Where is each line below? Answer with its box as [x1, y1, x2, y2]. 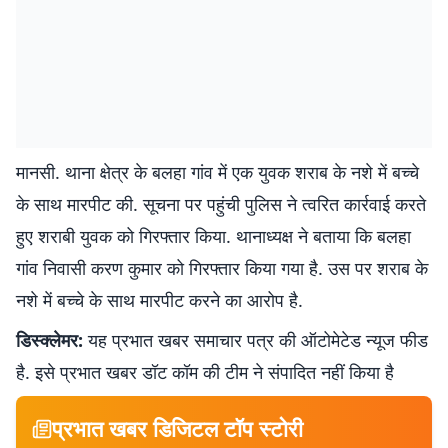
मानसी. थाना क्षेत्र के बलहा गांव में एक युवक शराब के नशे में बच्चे [16, 160, 419, 184]
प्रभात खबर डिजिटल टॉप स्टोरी [52, 413, 303, 443]
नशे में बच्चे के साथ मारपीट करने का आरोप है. [16, 288, 303, 312]
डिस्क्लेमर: [16, 328, 83, 352]
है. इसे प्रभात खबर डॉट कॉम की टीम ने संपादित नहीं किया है [16, 360, 394, 384]
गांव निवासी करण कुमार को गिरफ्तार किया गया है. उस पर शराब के [16, 256, 428, 280]
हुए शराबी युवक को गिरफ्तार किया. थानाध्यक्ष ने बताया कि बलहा [16, 224, 411, 248]
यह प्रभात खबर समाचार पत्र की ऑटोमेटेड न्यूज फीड [83, 328, 428, 352]
